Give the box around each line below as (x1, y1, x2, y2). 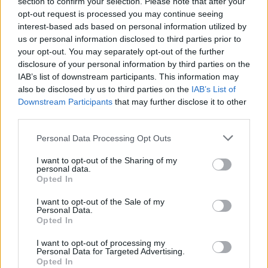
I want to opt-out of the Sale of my (36, 197, 165, 206)
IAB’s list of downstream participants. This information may (18, 72, 239, 81)
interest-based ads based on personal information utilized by (18, 22, 246, 31)
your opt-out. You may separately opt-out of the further (18, 47, 224, 56)
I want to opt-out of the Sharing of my (36, 156, 177, 165)
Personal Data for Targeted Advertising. (36, 246, 185, 256)
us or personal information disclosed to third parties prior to (18, 34, 241, 44)
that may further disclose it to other (112, 97, 246, 106)
